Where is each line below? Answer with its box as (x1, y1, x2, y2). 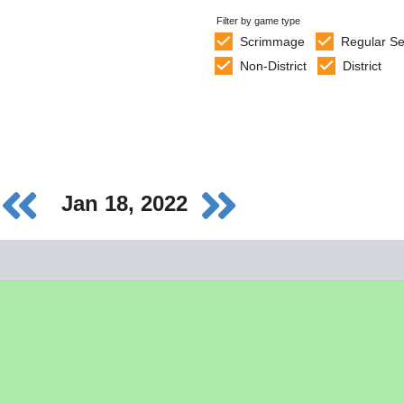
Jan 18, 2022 (61, 191, 194, 216)
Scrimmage (239, 34, 305, 49)
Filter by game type (216, 15, 300, 26)
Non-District (239, 59, 307, 73)
